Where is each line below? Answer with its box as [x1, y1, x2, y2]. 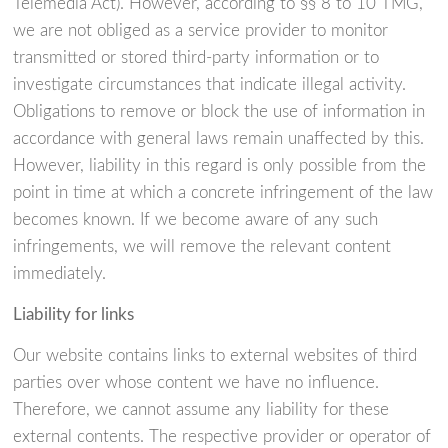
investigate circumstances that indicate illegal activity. [13, 76, 407, 94]
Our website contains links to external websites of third [13, 347, 418, 365]
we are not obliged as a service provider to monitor [13, 22, 389, 40]
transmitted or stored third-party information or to [13, 49, 380, 67]
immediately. [13, 265, 107, 283]
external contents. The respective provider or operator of [13, 428, 432, 446]
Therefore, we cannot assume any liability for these [13, 401, 390, 419]
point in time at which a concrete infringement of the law [13, 184, 434, 202]
